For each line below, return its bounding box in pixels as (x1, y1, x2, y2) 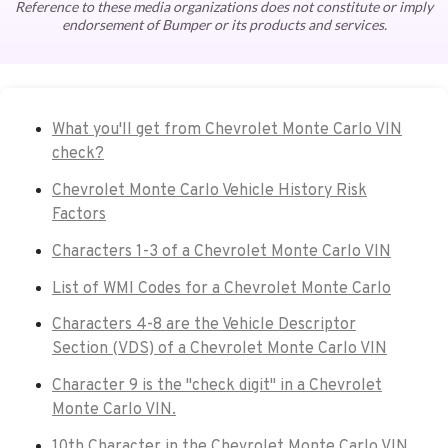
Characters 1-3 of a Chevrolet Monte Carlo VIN (52, 241, 391, 262)
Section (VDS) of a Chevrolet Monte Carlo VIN (52, 339, 387, 360)
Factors (52, 205, 106, 226)
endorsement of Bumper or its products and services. (61, 16, 387, 34)
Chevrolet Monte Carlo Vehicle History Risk (52, 181, 367, 202)
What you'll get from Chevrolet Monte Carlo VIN (52, 120, 402, 141)
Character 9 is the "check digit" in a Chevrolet (52, 376, 382, 397)
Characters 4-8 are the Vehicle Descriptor (52, 315, 356, 336)
